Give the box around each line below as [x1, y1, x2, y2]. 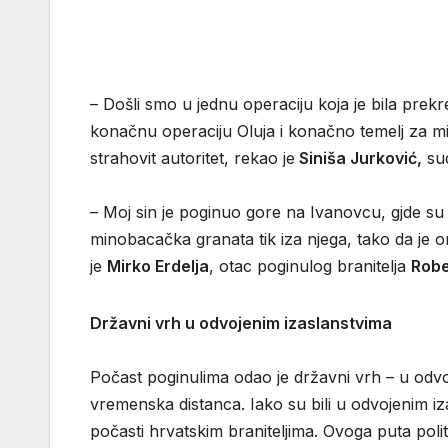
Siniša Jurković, [295, 148, 422, 169]
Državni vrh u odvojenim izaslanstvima [90, 313, 392, 334]
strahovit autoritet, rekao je [90, 148, 295, 169]
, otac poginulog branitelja [209, 256, 411, 277]
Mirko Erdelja [107, 256, 209, 277]
